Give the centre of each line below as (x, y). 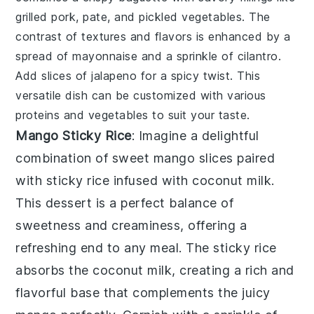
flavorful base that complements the (129, 292)
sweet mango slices (172, 158)
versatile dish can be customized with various (141, 95)
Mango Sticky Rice (74, 135)
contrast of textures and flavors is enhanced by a (153, 36)
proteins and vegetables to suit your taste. (133, 115)
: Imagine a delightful (195, 135)
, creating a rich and (233, 270)
